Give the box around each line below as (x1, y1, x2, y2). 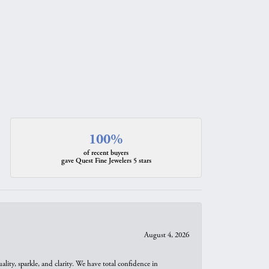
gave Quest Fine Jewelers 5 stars (61, 156, 151, 165)
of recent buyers (83, 148, 129, 157)
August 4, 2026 (144, 230, 189, 240)
